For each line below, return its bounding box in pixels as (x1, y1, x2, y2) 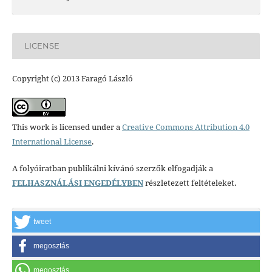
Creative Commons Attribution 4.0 (121, 121, 250, 132)
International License (12, 135, 92, 147)
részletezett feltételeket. (143, 177, 236, 188)
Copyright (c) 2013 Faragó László (12, 72, 133, 84)
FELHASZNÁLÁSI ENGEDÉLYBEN (12, 177, 143, 188)
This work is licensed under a (12, 121, 122, 132)
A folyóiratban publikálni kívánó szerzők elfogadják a (12, 162, 213, 174)
